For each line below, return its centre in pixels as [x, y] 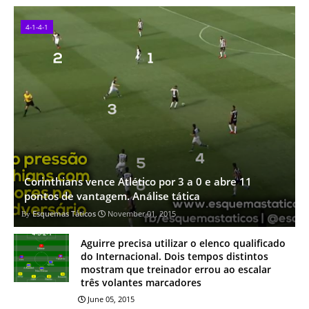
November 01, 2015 [142, 213]
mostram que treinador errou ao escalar [176, 269]
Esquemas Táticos [64, 213]
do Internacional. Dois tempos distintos [175, 256]
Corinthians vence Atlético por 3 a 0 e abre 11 [138, 181]
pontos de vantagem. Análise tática [112, 196]
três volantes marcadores [141, 282]
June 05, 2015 [111, 299]
